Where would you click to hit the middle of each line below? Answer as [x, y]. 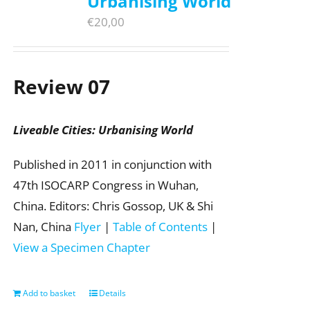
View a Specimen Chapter [81, 247]
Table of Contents [160, 226]
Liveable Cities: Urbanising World [103, 129]
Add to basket [49, 293]
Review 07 [61, 86]
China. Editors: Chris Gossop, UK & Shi [113, 206]
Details [112, 293]
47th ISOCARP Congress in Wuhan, [106, 185]
